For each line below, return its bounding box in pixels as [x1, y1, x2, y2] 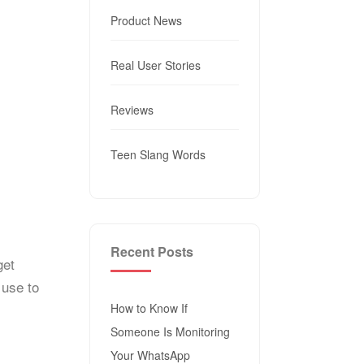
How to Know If [110, 300, 188, 316]
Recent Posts [110, 242, 193, 261]
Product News [110, 12, 182, 28]
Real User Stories [110, 57, 201, 73]
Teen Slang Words [110, 146, 206, 162]
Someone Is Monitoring [110, 323, 230, 340]
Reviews [110, 102, 154, 118]
